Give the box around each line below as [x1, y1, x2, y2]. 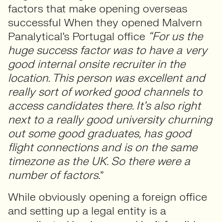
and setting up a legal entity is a [8, 204, 166, 218]
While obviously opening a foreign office [8, 190, 207, 204]
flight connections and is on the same [8, 140, 197, 155]
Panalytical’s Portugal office [8, 29, 148, 44]
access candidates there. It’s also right [8, 99, 201, 113]
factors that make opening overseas [8, 1, 187, 16]
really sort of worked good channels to [8, 85, 202, 99]
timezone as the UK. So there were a [8, 154, 190, 168]
